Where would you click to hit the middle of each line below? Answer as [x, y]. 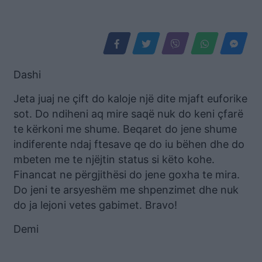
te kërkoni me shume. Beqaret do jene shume [125, 129]
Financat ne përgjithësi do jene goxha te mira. [127, 174]
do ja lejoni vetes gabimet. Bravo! [95, 205]
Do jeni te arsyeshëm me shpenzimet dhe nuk [126, 189]
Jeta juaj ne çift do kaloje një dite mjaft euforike [130, 98]
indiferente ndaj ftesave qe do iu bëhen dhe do [129, 144]
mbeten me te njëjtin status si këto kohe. [114, 159]
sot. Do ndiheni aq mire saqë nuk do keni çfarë [128, 113]
